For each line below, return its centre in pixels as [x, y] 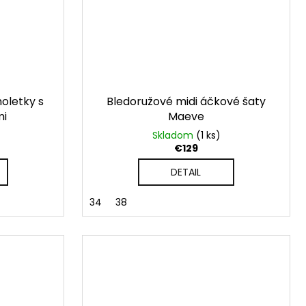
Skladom [174, 136]
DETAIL [186, 172]
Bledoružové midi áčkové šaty [186, 102]
